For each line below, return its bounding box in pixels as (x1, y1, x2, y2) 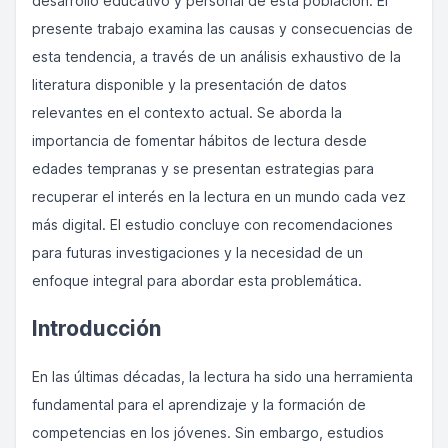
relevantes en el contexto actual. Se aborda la (32, 104, 342, 121)
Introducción (32, 316, 161, 341)
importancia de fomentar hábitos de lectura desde (32, 132, 367, 149)
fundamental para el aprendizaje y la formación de (32, 396, 366, 413)
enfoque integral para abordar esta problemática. (32, 272, 362, 289)
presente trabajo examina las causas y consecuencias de (32, 20, 413, 37)
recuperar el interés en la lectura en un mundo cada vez (32, 188, 406, 205)
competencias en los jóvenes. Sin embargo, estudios (32, 424, 384, 441)
